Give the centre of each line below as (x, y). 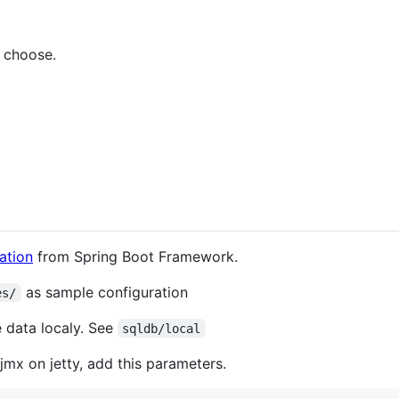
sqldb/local (162, 328)
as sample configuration (104, 292)
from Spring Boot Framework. (135, 256)
